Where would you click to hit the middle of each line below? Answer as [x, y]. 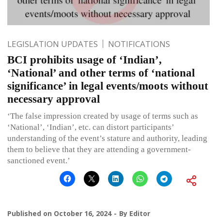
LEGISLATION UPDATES [53, 44]
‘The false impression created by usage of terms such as [103, 116]
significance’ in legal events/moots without [108, 86]
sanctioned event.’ [39, 160]
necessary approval [54, 99]
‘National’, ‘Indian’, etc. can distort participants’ [91, 127]
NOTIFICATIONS [139, 44]
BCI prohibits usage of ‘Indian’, [85, 60]
